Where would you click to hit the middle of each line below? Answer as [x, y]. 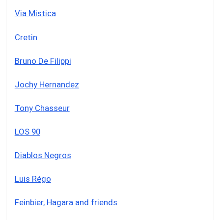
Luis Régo [33, 179]
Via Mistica [35, 14]
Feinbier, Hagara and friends [66, 202]
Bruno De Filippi [43, 61]
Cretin [26, 37]
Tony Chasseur [42, 108]
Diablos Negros [43, 155]
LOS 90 [27, 131]
